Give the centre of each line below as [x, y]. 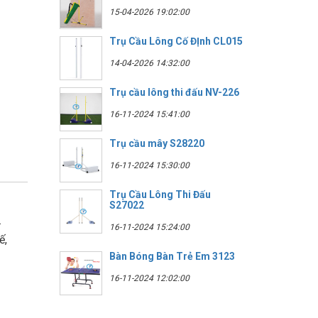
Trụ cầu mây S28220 [157, 143]
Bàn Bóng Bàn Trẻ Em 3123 [172, 256]
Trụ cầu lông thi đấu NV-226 [174, 92]
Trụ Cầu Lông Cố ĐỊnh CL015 [176, 41]
